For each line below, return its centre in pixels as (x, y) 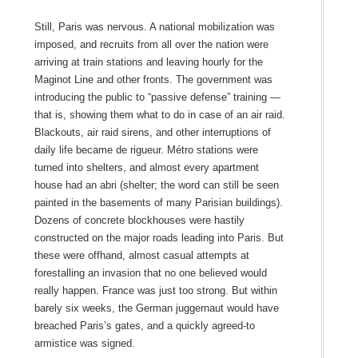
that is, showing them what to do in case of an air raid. (159, 114)
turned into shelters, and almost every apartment (146, 167)
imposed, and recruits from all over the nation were (151, 44)
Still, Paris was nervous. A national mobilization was (154, 26)
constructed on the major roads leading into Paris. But (159, 237)
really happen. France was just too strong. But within (155, 290)
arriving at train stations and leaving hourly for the (148, 62)
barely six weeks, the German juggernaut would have (156, 308)
